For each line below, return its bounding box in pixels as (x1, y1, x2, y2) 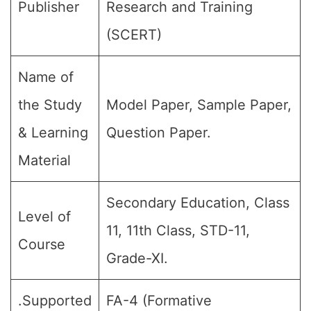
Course (18, 236, 65, 253)
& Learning (18, 124, 88, 141)
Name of (18, 69, 74, 85)
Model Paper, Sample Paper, (106, 96, 292, 113)
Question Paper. (106, 124, 211, 141)
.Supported (18, 292, 92, 309)
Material (18, 152, 71, 169)
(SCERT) (106, 26, 162, 43)
